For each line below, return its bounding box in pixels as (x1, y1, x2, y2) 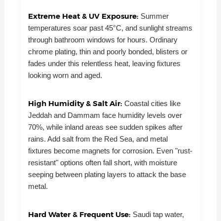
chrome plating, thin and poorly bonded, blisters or (28, 47, 187, 56)
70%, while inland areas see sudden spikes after (28, 122, 183, 131)
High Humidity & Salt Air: (28, 98, 124, 108)
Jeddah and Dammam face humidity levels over (28, 110, 182, 119)
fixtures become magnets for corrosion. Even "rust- (28, 146, 192, 155)
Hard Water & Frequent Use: (28, 209, 133, 219)
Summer (140, 11, 169, 20)
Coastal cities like (124, 99, 181, 108)
